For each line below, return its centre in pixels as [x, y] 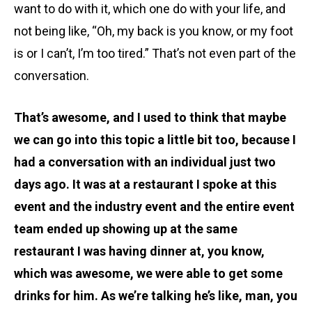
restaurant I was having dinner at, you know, [139, 251]
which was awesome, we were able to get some [148, 274]
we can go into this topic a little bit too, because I [155, 140]
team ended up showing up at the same [126, 229]
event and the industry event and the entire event [154, 207]
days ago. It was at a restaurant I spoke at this [145, 185]
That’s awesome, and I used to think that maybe [150, 118]
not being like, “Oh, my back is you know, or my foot [154, 31]
